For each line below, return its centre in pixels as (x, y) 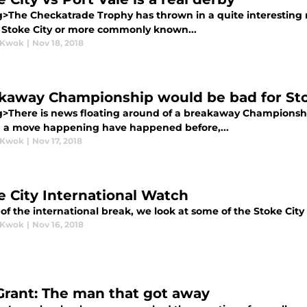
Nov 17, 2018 (57, 141)
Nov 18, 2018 (58, 43)
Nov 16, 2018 (58, 224)
